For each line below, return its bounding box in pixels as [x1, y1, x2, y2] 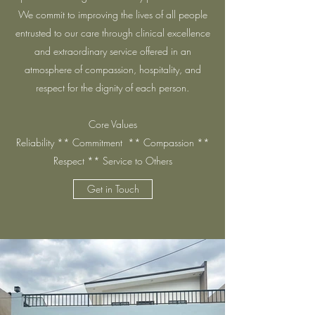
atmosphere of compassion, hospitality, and [24, 63, 201, 76]
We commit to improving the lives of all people [18, 8, 207, 21]
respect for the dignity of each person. [36, 81, 189, 94]
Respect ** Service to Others [53, 154, 172, 167]
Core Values [88, 117, 137, 131]
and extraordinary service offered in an [34, 44, 191, 58]
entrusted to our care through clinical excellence [15, 26, 210, 39]
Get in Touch [86, 182, 139, 195]
